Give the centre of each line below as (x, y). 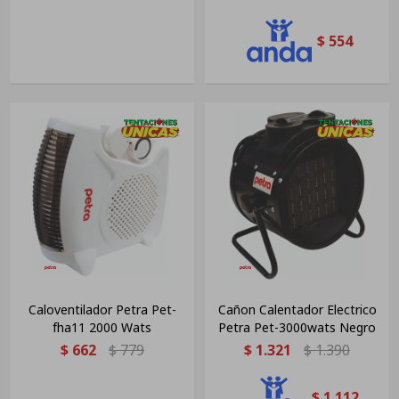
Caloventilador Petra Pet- (102, 309)
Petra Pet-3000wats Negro (297, 327)
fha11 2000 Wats (102, 327)
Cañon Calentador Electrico (297, 309)
